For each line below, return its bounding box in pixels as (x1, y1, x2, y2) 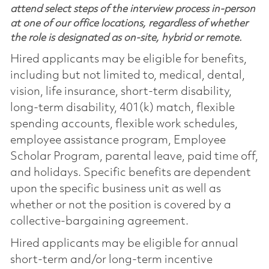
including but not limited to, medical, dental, (10, 69, 245, 82)
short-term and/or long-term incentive (10, 253, 213, 266)
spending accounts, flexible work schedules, (10, 118, 238, 130)
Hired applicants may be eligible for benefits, (10, 53, 247, 65)
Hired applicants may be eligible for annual (10, 237, 238, 250)
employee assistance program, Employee (10, 134, 226, 147)
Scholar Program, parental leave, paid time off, (10, 150, 258, 163)
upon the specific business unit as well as (10, 183, 221, 195)
